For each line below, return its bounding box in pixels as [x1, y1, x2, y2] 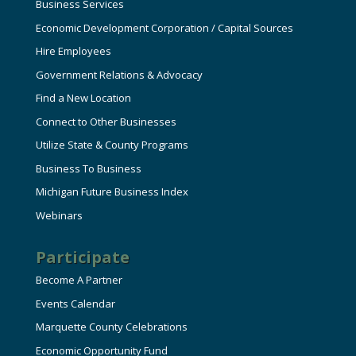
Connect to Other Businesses [35, 114, 176, 129]
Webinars [35, 207, 83, 222]
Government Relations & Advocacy [35, 67, 203, 82]
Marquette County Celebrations [35, 319, 188, 335]
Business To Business [35, 161, 141, 176]
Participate [35, 246, 130, 268]
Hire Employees [35, 44, 111, 59]
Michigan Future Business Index [35, 184, 188, 199]
